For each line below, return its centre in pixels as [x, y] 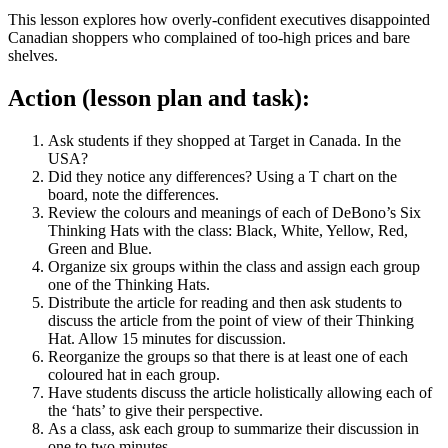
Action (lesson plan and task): [159, 97]
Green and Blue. [100, 248]
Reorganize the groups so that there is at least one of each [228, 356]
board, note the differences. [133, 194]
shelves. [33, 55]
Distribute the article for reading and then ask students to [225, 302]
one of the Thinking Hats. [129, 284]
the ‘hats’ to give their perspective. [155, 410]
